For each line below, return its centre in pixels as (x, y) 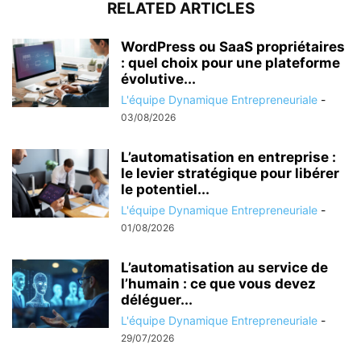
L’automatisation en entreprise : (228, 157)
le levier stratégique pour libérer (230, 173)
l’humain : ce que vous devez (218, 284)
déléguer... (157, 300)
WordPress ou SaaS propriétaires (233, 47)
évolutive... (158, 79)
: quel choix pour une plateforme (230, 63)
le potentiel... (165, 189)
